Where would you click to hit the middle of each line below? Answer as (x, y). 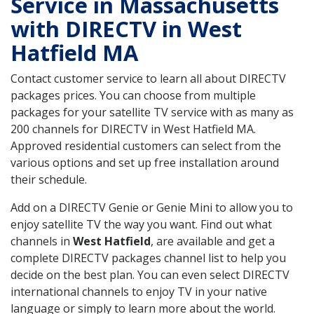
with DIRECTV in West (126, 28)
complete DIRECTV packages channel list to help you (148, 258)
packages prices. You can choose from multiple (133, 95)
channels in (42, 241)
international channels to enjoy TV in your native (139, 291)
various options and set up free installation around (145, 162)
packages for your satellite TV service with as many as (152, 112)
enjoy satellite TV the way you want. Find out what (141, 224)
